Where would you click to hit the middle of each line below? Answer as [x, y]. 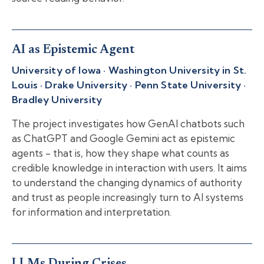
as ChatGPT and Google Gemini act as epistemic [123, 138]
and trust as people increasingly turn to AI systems [128, 197]
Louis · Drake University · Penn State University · [129, 84]
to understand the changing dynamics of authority [127, 182]
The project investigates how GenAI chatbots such [128, 123]
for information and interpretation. [92, 212]
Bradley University [57, 99]
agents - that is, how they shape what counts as [121, 153]
